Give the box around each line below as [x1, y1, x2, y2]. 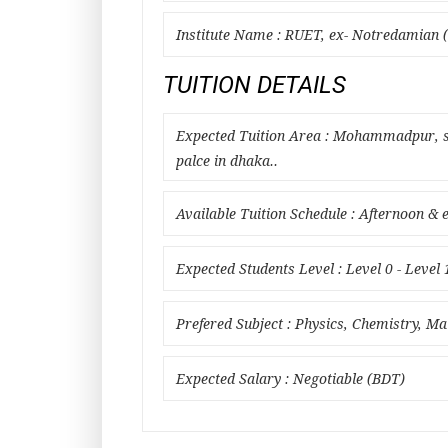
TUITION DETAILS [163, 71, 346, 99]
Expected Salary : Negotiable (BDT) [176, 371, 405, 387]
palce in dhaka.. [176, 153, 278, 169]
